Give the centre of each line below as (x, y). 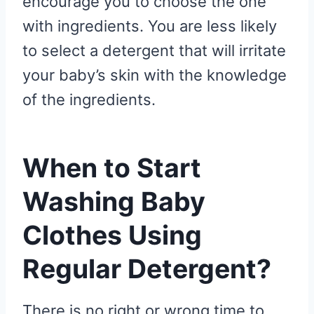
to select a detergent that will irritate (154, 50)
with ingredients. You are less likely (150, 26)
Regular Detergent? (147, 268)
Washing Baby (114, 201)
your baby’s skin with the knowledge (155, 75)
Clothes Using (112, 235)
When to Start (112, 168)
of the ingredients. (89, 99)
